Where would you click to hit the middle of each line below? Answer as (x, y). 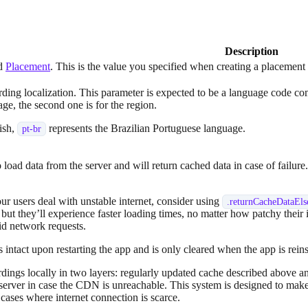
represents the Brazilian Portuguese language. (146, 128)
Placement (28, 66)
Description (251, 51)
